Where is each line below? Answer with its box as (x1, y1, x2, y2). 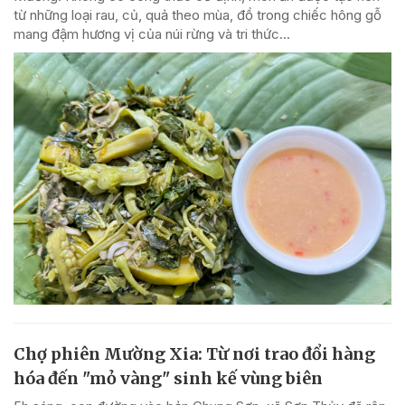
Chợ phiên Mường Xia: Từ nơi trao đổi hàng (14, 343, 375, 364)
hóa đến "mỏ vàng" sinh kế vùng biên (14, 367, 323, 389)
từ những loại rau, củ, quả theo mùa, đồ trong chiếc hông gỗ (14, 6, 381, 24)
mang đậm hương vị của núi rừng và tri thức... (14, 25, 290, 43)
